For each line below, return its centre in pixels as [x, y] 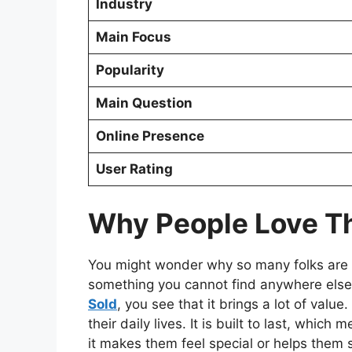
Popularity [130, 70]
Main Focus [133, 37]
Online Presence [150, 136]
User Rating [134, 169]
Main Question [144, 103]
